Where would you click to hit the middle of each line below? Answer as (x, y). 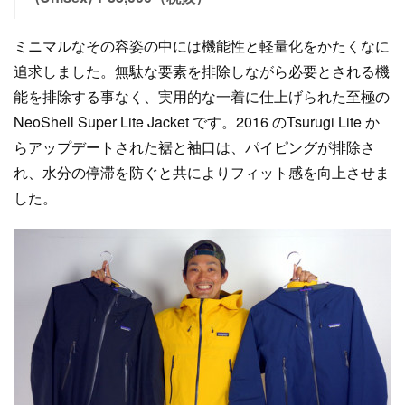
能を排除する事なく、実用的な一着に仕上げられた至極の (202, 96)
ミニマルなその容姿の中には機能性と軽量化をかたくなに (202, 46)
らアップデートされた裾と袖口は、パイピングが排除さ (194, 147)
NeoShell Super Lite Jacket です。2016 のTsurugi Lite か (197, 122)
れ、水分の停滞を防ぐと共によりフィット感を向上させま (202, 172)
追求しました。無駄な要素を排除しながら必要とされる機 (202, 71)
